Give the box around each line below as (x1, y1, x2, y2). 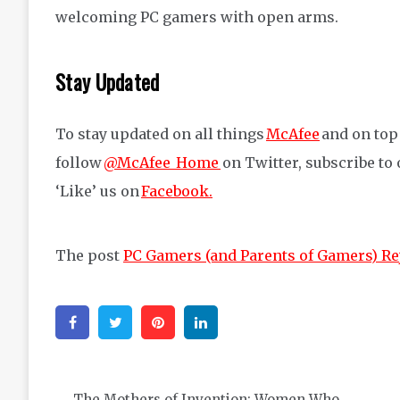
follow (55, 153, 104, 171)
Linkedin (221, 312, 287, 331)
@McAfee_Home (104, 153, 221, 171)
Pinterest (179, 312, 245, 331)
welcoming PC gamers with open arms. (55, 7, 338, 26)
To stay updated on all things (55, 124, 266, 143)
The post (55, 246, 123, 264)
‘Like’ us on (55, 181, 141, 200)
